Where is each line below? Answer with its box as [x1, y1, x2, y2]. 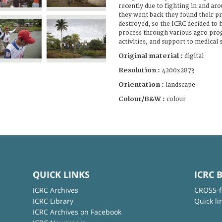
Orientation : [118, 80, 166, 89]
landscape [166, 81, 195, 89]
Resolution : [118, 66, 160, 74]
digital [184, 52, 204, 60]
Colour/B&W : [118, 95, 166, 103]
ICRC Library [32, 196, 73, 206]
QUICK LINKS [32, 168, 90, 180]
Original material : [118, 52, 184, 60]
